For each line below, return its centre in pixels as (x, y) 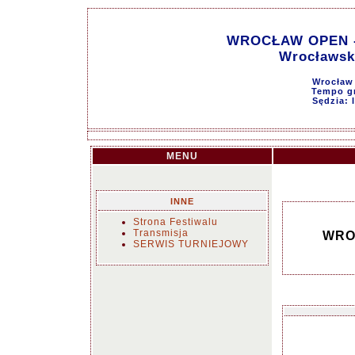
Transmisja (161, 233)
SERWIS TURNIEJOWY (191, 244)
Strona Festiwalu (176, 222)
